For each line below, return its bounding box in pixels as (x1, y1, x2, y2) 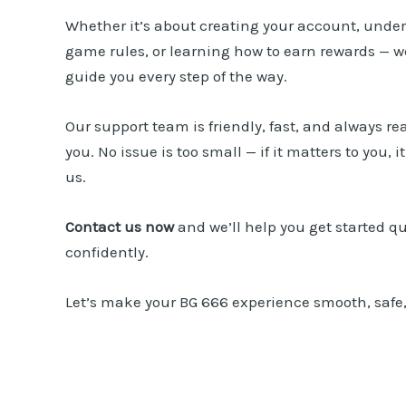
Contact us (65, 217, 141, 237)
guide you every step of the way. (65, 66, 287, 85)
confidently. (65, 243, 149, 262)
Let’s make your (65, 293, 179, 312)
